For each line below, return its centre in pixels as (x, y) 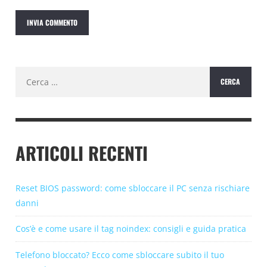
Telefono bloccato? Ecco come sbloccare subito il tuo (120, 254)
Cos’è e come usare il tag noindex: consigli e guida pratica (131, 229)
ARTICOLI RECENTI (82, 153)
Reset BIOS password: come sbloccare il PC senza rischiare (133, 188)
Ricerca (30, 73)
